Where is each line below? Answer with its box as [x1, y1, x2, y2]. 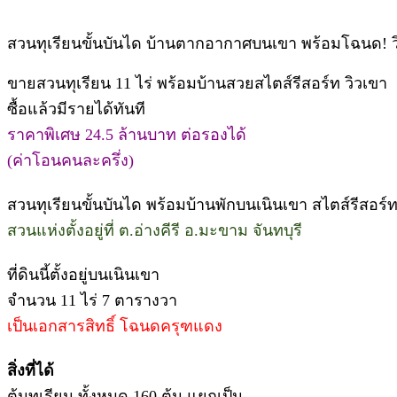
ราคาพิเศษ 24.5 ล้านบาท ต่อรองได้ [7, 125, 246, 144]
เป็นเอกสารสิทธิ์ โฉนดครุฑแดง [7, 316, 222, 335]
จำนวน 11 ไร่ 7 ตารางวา [7, 291, 177, 309]
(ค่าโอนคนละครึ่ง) [7, 151, 134, 169]
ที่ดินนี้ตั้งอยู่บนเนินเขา [7, 265, 160, 284]
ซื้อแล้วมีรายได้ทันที [7, 99, 145, 118]
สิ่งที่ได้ [7, 361, 54, 379]
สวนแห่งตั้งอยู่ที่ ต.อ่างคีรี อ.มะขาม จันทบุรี [7, 221, 302, 239]
